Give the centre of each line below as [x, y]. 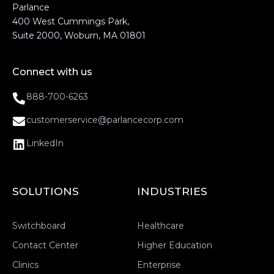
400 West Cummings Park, [71, 22]
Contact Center [45, 245]
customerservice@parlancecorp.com [105, 120]
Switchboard [39, 225]
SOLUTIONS [46, 191]
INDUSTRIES [172, 191]
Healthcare [161, 225]
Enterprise [159, 265]
